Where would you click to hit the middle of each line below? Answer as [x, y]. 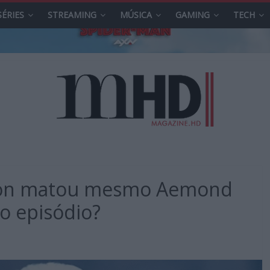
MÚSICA [136, 15]
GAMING [193, 15]
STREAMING [72, 15]
